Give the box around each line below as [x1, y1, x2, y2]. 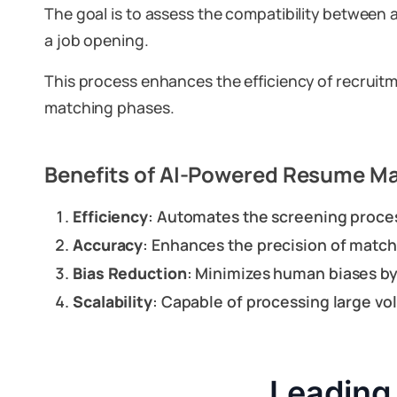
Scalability [73, 291, 152, 312]
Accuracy [73, 234, 144, 255]
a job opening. [44, 29, 149, 51]
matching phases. [44, 97, 175, 118]
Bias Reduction [73, 262, 187, 284]
